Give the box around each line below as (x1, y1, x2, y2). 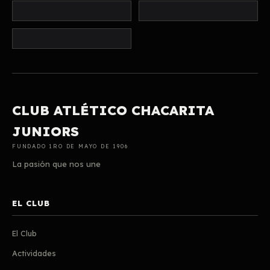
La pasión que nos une (12, 159, 101, 169)
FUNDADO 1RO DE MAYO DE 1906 (12, 143, 128, 149)
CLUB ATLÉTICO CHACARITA (12, 102, 214, 119)
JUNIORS (12, 123, 79, 140)
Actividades (12, 248, 56, 258)
